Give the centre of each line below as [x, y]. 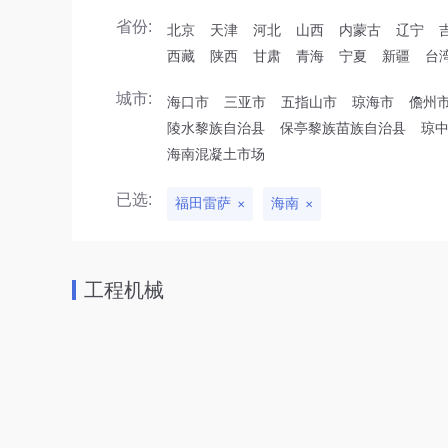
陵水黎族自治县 [216, 128]
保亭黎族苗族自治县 [343, 128]
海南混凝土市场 [216, 154]
